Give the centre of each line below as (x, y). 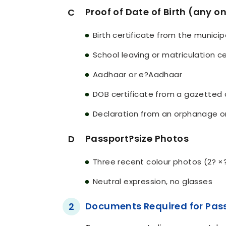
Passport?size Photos (137, 139)
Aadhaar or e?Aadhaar (137, 75)
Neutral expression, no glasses (153, 182)
